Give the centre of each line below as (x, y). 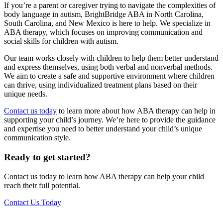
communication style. (37, 138)
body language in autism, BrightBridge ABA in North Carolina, (104, 14)
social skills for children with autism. (62, 41)
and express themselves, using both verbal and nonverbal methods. (108, 67)
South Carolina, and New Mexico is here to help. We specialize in (107, 23)
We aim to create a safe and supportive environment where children (109, 76)
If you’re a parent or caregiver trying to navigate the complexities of (110, 5)
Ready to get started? (47, 157)
